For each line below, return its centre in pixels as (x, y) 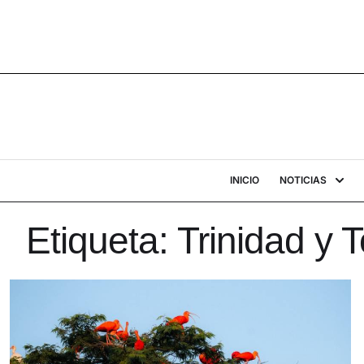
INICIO (244, 180)
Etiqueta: (102, 240)
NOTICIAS (303, 180)
